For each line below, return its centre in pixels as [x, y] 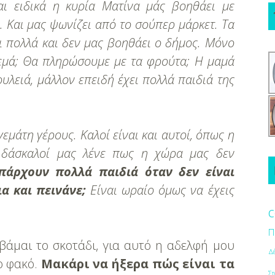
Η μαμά [214, 61]
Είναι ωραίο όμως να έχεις [162, 190]
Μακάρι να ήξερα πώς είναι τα [137, 264]
